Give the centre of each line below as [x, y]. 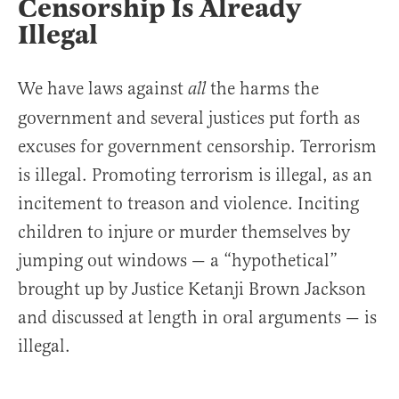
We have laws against [103, 89]
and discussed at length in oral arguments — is [197, 318]
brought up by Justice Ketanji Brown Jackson [192, 289]
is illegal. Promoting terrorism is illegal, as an [195, 175]
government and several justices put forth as [189, 118]
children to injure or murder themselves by [184, 232]
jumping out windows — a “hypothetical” [178, 261]
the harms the [265, 89]
